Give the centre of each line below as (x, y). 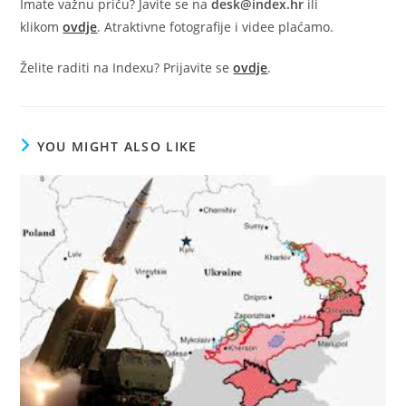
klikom (42, 26)
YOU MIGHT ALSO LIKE (117, 146)
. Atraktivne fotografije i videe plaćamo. (216, 26)
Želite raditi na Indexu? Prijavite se (127, 67)
